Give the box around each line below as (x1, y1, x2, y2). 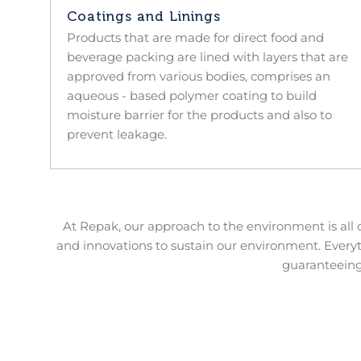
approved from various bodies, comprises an (67, 68, 330, 84)
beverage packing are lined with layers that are (67, 48, 348, 64)
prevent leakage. (67, 126, 167, 142)
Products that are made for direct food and (67, 29, 324, 45)
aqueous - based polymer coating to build (67, 87, 317, 103)
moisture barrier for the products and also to (67, 106, 332, 122)
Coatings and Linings (67, 7, 221, 24)
